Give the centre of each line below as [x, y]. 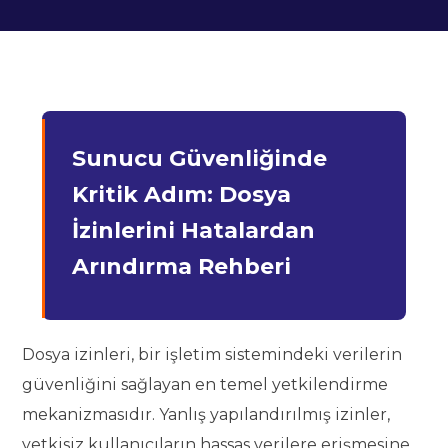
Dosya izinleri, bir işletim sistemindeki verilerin [212, 354]
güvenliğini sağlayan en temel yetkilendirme [205, 384]
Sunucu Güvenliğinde [200, 158]
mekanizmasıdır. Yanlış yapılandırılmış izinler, [206, 414]
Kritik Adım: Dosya [182, 194]
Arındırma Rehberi [182, 266]
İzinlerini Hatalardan [194, 230]
